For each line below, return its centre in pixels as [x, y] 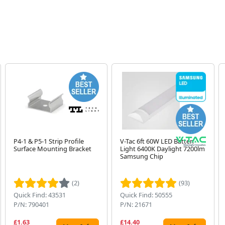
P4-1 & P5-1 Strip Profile [48, 141]
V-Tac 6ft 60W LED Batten [157, 141]
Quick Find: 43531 [39, 195]
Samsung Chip [142, 156]
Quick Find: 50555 [146, 195]
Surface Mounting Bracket [52, 149]
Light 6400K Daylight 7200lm [163, 149]
